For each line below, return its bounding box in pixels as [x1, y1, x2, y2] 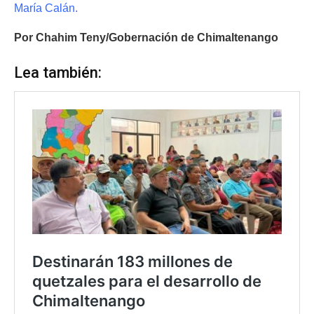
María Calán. [14, 2, 78, 15]
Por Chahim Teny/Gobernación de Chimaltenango [14, 32, 278, 44]
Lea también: [14, 64, 102, 82]
